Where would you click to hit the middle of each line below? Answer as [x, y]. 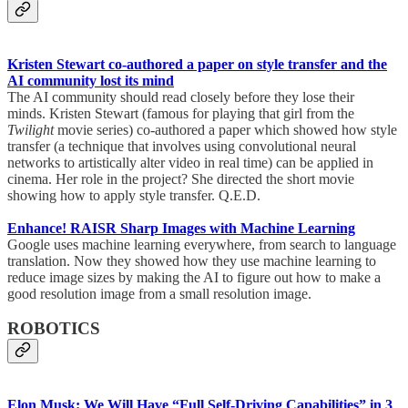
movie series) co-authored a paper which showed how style [225, 129]
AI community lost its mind [91, 80]
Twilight [31, 129]
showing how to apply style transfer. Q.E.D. [138, 195]
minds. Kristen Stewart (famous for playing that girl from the [181, 113]
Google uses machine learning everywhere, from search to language [202, 244]
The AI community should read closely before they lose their [181, 97]
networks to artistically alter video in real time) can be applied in [190, 162]
